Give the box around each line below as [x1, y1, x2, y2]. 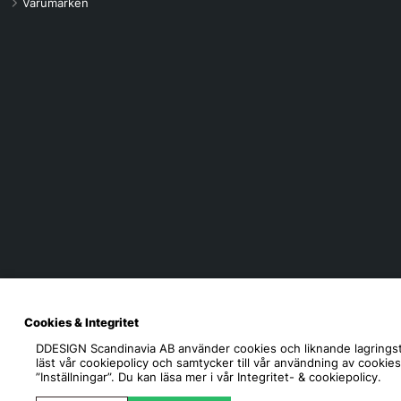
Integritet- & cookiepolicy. [237, 370, 382, 385]
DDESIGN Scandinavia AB [36, 341, 175, 356]
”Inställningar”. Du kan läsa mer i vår [36, 370, 238, 385]
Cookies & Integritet [23, 314, 139, 329]
